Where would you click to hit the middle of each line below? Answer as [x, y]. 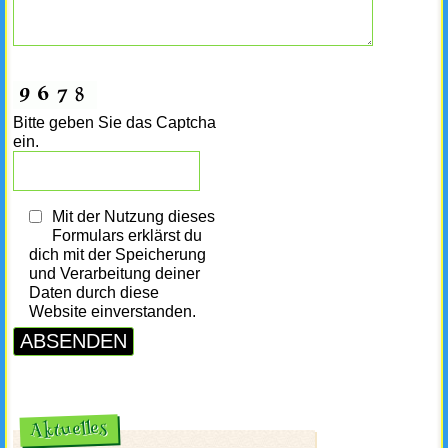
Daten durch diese [94, 293]
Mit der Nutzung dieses [133, 217]
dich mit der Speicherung [117, 255]
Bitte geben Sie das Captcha [114, 123]
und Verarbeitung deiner [114, 274]
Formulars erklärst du [127, 236]
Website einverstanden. [112, 312]
